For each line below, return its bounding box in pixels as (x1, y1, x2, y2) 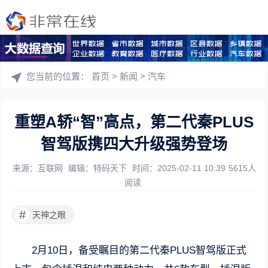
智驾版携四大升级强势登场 (41, 135, 227, 153)
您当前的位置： (26, 71, 92, 81)
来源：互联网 (12, 163, 63, 173)
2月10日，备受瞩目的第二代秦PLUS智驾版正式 (32, 245, 247, 256)
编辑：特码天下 (68, 163, 129, 173)
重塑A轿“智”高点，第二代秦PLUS (14, 113, 254, 131)
